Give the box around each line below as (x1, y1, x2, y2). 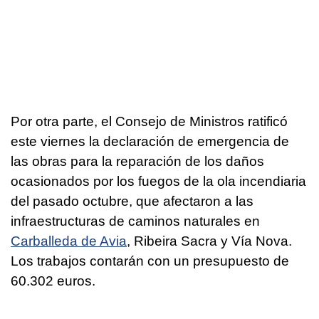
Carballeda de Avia (11, 233, 127, 249)
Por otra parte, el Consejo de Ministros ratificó (11, 113, 288, 129)
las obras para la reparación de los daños (11, 153, 264, 169)
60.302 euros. (11, 273, 95, 288)
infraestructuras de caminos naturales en (11, 213, 260, 229)
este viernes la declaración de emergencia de (11, 133, 289, 149)
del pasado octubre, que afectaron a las (11, 193, 253, 209)
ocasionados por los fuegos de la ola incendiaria (11, 173, 306, 189)
